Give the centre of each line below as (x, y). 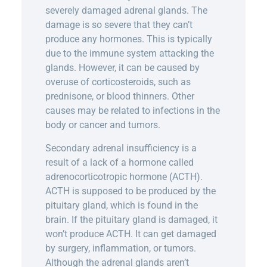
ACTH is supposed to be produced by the (130, 191)
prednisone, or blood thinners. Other (119, 97)
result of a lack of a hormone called (119, 162)
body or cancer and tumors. (103, 125)
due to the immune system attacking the (129, 54)
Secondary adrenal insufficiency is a (121, 148)
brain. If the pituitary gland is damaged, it (131, 219)
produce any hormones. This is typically (128, 39)
